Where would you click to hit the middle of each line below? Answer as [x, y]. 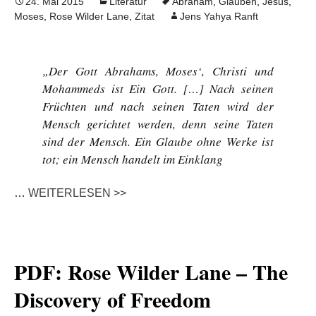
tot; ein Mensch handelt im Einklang [133, 159]
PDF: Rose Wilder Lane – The [151, 272]
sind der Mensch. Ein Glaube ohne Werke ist [158, 141]
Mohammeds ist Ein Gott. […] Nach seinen [158, 89]
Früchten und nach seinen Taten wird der [158, 106]
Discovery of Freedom [113, 299]
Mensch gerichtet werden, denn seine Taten [158, 124]
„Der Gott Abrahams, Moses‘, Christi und [158, 71]
